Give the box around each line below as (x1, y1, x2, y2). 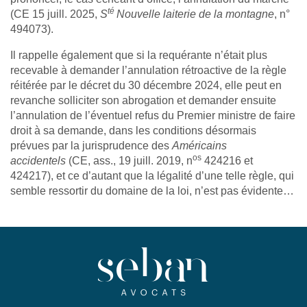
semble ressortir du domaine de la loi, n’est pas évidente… (10, 184, 294, 197)
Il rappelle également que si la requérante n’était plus (10, 49, 267, 61)
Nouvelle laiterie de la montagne (116, 8, 274, 20)
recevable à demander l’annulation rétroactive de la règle (10, 64, 286, 76)
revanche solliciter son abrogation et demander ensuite (10, 94, 276, 106)
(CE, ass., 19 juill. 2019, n (66, 154, 193, 167)
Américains (172, 139, 227, 151)
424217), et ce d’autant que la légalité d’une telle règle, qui (10, 169, 294, 182)
